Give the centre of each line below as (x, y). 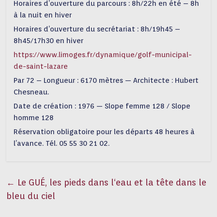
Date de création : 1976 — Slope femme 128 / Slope (102, 106)
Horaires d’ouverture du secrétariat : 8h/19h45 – (97, 29)
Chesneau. (31, 92)
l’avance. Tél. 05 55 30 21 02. (62, 143)
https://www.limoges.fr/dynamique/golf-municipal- (103, 55)
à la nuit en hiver (43, 15)
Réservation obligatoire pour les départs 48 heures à (104, 132)
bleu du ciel (31, 196)
